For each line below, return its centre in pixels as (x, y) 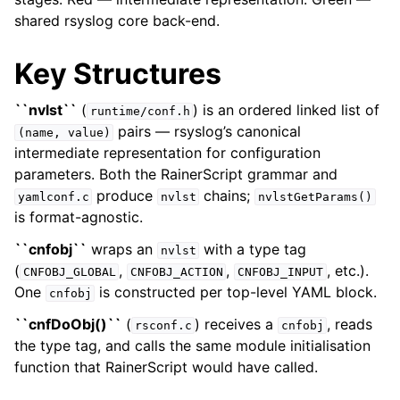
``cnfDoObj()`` (68, 324)
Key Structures (118, 74)
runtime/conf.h (140, 111)
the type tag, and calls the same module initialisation (192, 346)
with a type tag (253, 249)
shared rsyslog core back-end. (117, 21)
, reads (350, 324)
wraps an (122, 249)
